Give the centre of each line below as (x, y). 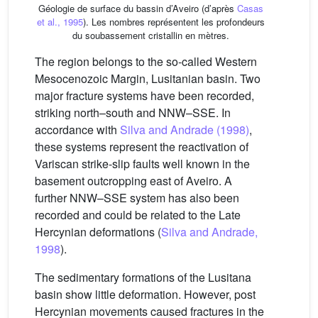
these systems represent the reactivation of (142, 146)
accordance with (77, 129)
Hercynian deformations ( (98, 231)
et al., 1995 (60, 21)
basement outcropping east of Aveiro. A (133, 180)
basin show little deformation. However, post (145, 294)
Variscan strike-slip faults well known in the (142, 163)
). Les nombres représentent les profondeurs (174, 21)
